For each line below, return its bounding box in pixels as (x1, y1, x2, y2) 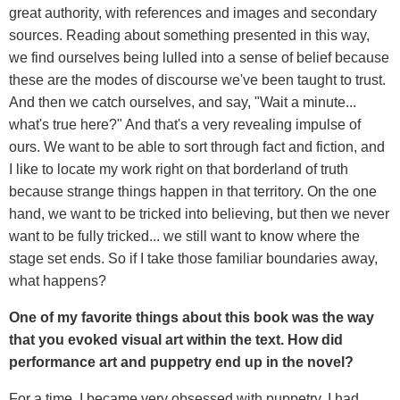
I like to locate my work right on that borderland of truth (9, 161, 348, 177)
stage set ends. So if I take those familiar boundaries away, (9, 250, 378, 266)
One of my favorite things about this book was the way (9, 309, 374, 325)
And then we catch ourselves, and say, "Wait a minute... (9, 94, 356, 110)
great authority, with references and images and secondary (9, 4, 377, 21)
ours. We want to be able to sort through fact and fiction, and (9, 138, 385, 154)
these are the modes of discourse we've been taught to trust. (9, 71, 386, 87)
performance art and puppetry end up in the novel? (9, 354, 354, 370)
